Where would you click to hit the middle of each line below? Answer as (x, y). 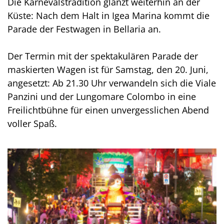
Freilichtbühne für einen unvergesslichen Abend (108, 110)
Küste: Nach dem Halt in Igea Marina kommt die (108, 16)
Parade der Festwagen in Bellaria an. (84, 29)
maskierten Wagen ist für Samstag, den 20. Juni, (108, 70)
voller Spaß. (32, 124)
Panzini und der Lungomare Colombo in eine (102, 97)
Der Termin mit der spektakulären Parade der (103, 56)
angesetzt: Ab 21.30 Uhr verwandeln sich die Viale (112, 83)
